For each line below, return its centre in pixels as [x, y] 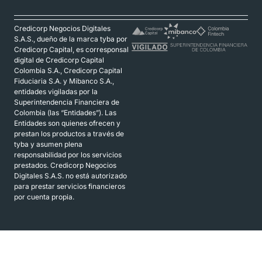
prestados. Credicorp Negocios [65, 165]
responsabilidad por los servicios [68, 154]
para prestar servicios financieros [70, 186]
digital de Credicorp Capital [59, 60]
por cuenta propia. [44, 196]
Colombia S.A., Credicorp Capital [68, 70]
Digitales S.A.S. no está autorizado [70, 175]
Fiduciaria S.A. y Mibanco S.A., [64, 81]
